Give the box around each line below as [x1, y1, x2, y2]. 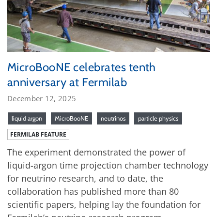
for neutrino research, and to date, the [7, 172, 163, 184]
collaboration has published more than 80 [7, 185, 179, 197]
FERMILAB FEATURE [10, 130, 66, 139]
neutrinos [101, 114, 125, 122]
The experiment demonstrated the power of [7, 146, 186, 158]
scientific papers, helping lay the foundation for [7, 198, 201, 210]
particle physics [138, 114, 178, 122]
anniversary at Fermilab [7, 75, 127, 89]
